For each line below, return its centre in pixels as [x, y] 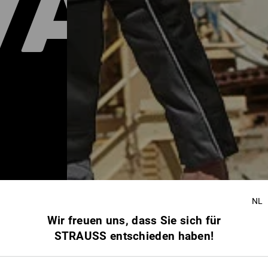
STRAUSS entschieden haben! [134, 236]
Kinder [163, 214]
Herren [108, 214]
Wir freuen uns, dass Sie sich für [134, 220]
